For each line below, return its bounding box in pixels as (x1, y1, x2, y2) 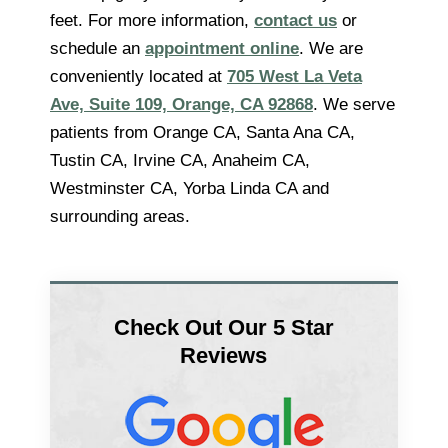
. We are (299, 38, 363, 58)
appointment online (145, 38, 299, 58)
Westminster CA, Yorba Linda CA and (50, 178, 329, 198)
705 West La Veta (227, 66, 362, 86)
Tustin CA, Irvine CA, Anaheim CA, (50, 150, 310, 170)
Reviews (180, 342, 268, 368)
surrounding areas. (50, 206, 190, 226)
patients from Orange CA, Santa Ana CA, (50, 122, 355, 142)
